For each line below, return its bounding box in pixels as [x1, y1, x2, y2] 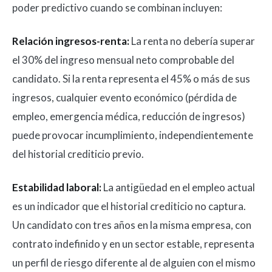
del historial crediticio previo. [12, 148, 144, 160]
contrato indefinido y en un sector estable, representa [12, 237, 254, 250]
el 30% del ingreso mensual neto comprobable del [12, 53, 234, 66]
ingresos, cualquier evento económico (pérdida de [12, 91, 237, 104]
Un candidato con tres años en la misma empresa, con [12, 219, 251, 231]
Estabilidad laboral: [12, 181, 101, 194]
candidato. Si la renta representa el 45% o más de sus [12, 72, 250, 85]
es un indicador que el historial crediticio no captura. [12, 200, 246, 212]
